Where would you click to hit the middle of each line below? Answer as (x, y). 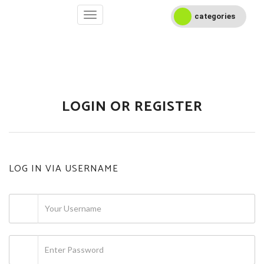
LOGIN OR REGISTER (132, 107)
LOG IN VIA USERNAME (64, 169)
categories (215, 16)
